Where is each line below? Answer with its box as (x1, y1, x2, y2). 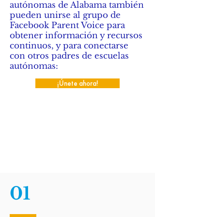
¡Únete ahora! (57, 78, 98, 88)
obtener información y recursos (10, 31, 142, 41)
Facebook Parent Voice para (10, 20, 125, 31)
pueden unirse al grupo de (10, 10, 121, 20)
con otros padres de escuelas (10, 51, 129, 61)
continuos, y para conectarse (10, 41, 128, 51)
